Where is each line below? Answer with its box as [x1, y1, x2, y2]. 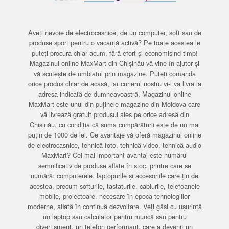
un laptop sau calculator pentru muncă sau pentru [42, 212, 187, 221]
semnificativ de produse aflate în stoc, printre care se [38, 161, 191, 170]
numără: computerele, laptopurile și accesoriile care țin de [31, 171, 198, 180]
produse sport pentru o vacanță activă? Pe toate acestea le [29, 38, 200, 48]
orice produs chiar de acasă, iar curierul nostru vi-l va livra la [28, 79, 201, 88]
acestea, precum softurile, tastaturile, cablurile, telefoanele [29, 181, 200, 191]
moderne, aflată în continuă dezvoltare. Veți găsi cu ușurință [27, 201, 202, 211]
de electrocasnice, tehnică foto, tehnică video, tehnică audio [28, 140, 201, 150]
